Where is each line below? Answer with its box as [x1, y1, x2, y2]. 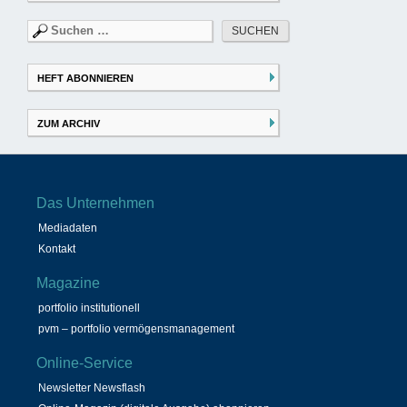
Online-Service [36, 355, 133, 372]
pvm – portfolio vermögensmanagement [38, 323, 234, 336]
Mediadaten [38, 222, 97, 235]
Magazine [36, 275, 100, 292]
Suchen [26, 20, 69, 35]
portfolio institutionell [38, 302, 140, 315]
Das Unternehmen [36, 195, 154, 212]
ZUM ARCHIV [37, 117, 100, 129]
